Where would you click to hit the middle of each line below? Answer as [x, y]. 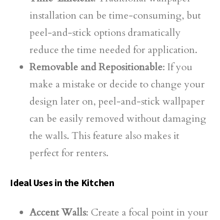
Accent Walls [58, 212]
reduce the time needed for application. [113, 50]
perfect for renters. [69, 153]
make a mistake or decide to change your [117, 84]
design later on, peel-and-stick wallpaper [117, 101]
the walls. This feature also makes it [104, 136]
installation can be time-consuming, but [115, 15]
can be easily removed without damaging [118, 119]
